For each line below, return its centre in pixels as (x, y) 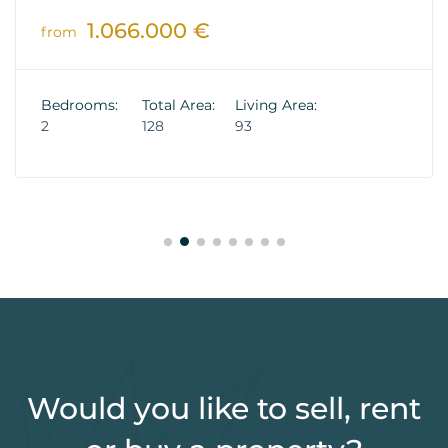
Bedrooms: (79, 104)
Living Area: (276, 104)
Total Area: (178, 104)
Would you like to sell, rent (224, 408)
